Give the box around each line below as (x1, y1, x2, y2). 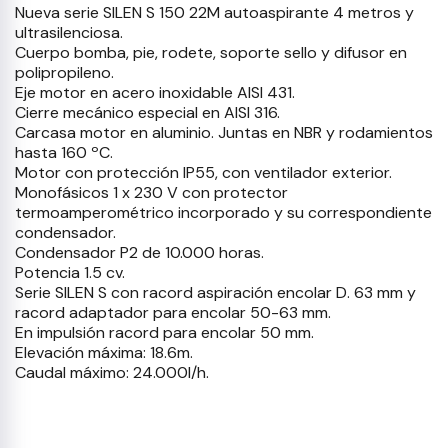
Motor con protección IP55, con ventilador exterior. (15, 162, 392, 183)
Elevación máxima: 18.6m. (15, 342, 193, 363)
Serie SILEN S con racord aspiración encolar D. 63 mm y (15, 282, 416, 303)
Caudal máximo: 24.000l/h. (15, 362, 209, 383)
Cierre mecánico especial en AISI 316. (15, 102, 280, 123)
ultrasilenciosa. (15, 22, 123, 43)
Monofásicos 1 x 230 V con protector (15, 182, 288, 203)
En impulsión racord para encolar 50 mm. (15, 322, 314, 343)
